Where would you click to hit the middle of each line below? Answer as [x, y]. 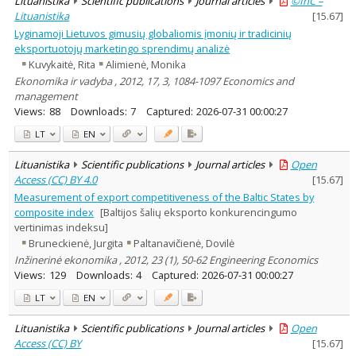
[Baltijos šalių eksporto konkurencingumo [198, 212]
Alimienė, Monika [146, 65]
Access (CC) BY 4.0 [56, 179]
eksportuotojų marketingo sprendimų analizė [122, 48]
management [46, 96]
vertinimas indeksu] [62, 227]
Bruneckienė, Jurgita [76, 244]
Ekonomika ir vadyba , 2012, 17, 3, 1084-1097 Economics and [155, 81]
